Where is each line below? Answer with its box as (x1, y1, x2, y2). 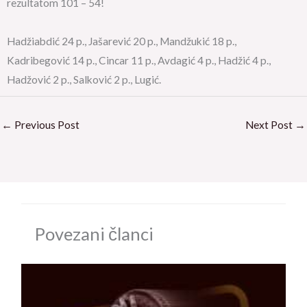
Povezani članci (35, 223, 153, 244)
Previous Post (12, 118, 79, 131)
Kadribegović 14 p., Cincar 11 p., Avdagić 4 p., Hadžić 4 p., (7, 53, 271, 66)
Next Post (245, 118, 295, 131)
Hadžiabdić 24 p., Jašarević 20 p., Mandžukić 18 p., (7, 34, 236, 47)
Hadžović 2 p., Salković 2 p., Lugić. (7, 73, 161, 86)
